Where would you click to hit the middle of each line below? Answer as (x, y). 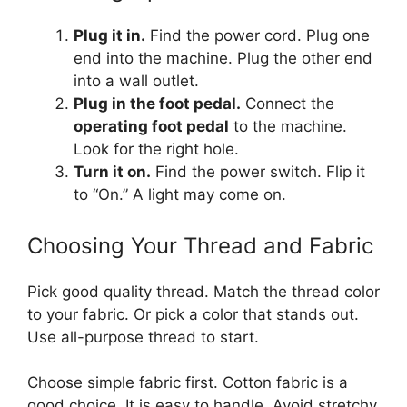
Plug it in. (109, 35)
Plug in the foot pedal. (157, 104)
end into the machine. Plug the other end (223, 58)
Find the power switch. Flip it (258, 172)
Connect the (288, 104)
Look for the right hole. (156, 149)
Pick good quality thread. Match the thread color (203, 291)
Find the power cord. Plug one (258, 35)
